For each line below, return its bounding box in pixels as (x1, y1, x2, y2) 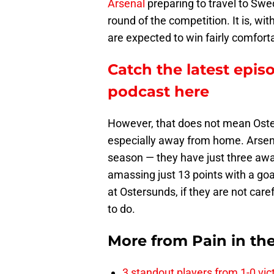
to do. (108, 202, 135, 216)
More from (108, 232, 192, 250)
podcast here (108, 83, 209, 101)
